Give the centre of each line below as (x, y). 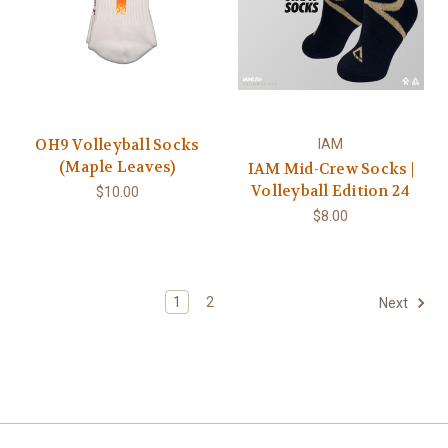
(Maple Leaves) (117, 166)
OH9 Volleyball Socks (117, 144)
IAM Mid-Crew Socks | (330, 168)
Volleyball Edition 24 (331, 190)
